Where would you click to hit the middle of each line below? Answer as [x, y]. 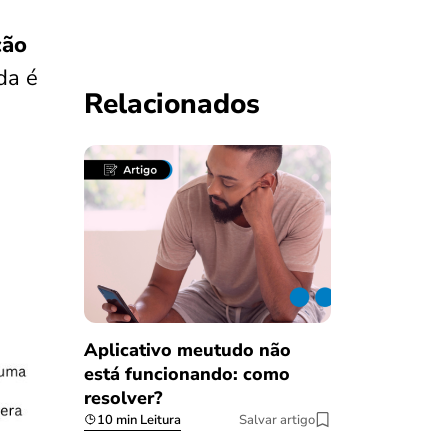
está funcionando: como [186, 373]
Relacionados [171, 104]
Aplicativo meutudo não [187, 349]
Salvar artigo [277, 419]
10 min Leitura [138, 419]
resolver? [122, 397]
